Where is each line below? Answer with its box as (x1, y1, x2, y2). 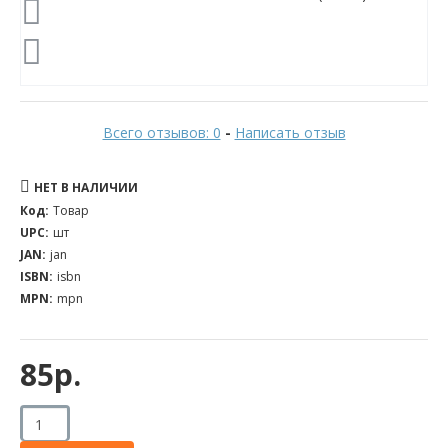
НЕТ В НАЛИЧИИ (34, 179, 138, 197)
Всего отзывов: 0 (102, 123, 221, 143)
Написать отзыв (234, 123, 346, 143)
